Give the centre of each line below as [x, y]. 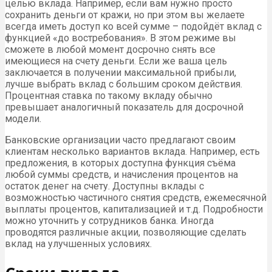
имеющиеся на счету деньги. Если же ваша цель [116, 61]
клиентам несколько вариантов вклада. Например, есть [132, 151]
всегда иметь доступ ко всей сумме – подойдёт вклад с [133, 26]
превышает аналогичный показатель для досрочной [124, 107]
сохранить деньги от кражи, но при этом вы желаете [125, 15]
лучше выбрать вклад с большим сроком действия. [124, 84]
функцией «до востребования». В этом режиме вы [121, 38]
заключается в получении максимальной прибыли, [121, 72]
